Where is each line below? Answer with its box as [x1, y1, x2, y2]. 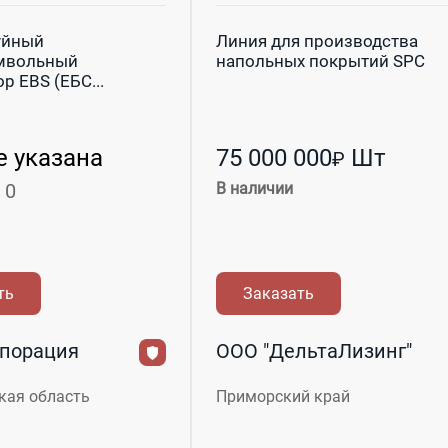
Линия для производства [216, 30, 418, 51]
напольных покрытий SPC [216, 50, 425, 71]
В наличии [216, 178, 293, 198]
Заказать [242, 283, 314, 303]
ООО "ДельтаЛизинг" [216, 338, 412, 363]
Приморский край [216, 386, 350, 406]
